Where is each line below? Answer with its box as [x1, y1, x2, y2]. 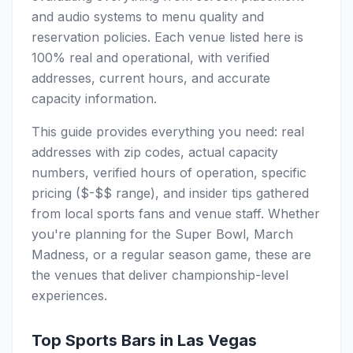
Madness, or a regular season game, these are [32, 247, 311, 262]
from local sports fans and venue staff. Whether [32, 206, 320, 221]
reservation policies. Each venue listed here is [32, 29, 303, 45]
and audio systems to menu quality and [32, 9, 264, 24]
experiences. [32, 288, 107, 303]
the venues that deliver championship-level [32, 267, 288, 283]
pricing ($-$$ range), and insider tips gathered [32, 185, 309, 201]
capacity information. [32, 91, 157, 106]
